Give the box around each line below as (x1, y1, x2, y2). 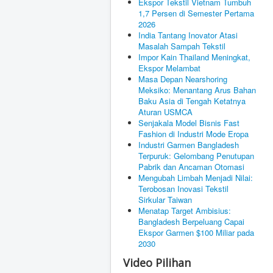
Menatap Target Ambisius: (138, 205, 231, 217)
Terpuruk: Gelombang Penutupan (138, 150, 254, 162)
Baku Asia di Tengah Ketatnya (138, 95, 246, 107)
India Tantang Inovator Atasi (138, 29, 238, 41)
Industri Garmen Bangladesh (138, 139, 239, 151)
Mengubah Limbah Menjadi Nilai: (138, 172, 253, 184)
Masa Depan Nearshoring (138, 73, 227, 85)
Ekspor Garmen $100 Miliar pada (138, 227, 254, 239)
